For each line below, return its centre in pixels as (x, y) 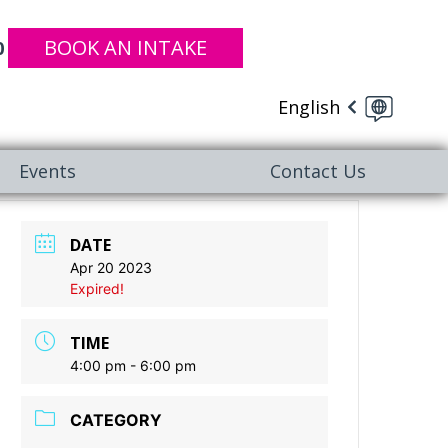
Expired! (97, 288)
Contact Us (317, 171)
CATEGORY (116, 420)
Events (48, 171)
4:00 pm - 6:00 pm (133, 365)
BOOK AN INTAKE (125, 47)
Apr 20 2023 (111, 267)
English (309, 106)
